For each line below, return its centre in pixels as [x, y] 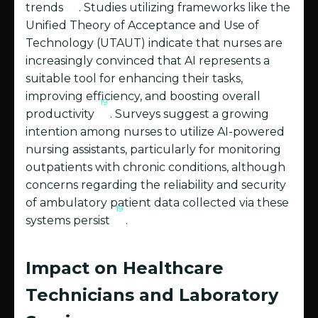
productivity [61, 114]
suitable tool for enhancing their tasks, [134, 79]
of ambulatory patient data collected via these [157, 203]
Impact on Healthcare [125, 268]
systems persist [69, 221]
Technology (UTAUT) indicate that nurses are [154, 43]
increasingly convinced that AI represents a [148, 61]
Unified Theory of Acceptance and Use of [142, 26]
